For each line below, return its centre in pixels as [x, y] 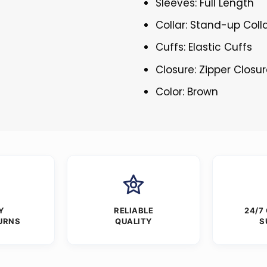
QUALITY [133, 221]
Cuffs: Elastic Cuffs [204, 47]
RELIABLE [133, 210]
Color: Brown [187, 91]
